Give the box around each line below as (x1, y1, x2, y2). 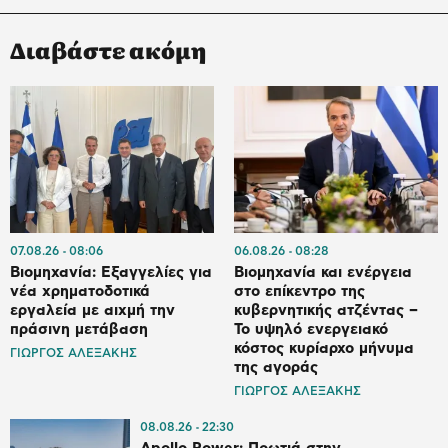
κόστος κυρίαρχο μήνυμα (234, 341, 414, 357)
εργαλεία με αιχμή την (10, 303, 175, 319)
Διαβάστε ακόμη (10, 33, 206, 67)
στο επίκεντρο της (234, 284, 365, 300)
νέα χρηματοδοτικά (10, 284, 150, 300)
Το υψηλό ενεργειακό (234, 322, 388, 338)
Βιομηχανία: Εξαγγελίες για (10, 265, 212, 281)
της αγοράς (234, 360, 318, 376)
